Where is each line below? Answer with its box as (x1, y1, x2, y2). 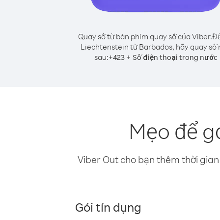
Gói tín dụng (75, 199, 141, 215)
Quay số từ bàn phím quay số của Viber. (78, 31, 212, 41)
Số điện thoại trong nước (132, 53, 218, 62)
